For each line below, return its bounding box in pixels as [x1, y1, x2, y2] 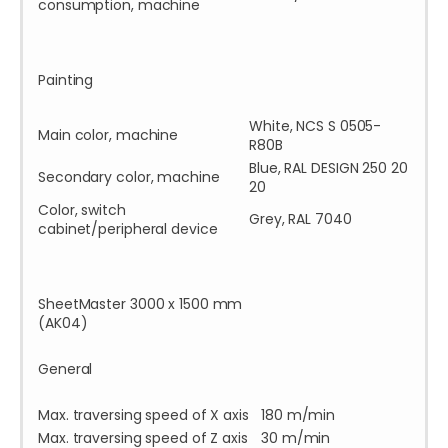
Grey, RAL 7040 [249, 209, 352, 230]
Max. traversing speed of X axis [38, 405, 249, 426]
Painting [38, 70, 94, 91]
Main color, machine [38, 125, 179, 146]
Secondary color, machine [38, 167, 220, 188]
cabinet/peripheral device [38, 219, 218, 240]
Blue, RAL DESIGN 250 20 [249, 158, 408, 179]
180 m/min [261, 405, 336, 426]
